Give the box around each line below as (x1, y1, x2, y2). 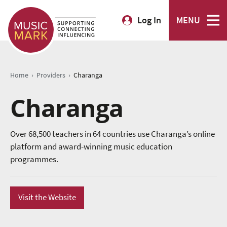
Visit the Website (18, 192, 76, 204)
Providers (36, 70, 65, 80)
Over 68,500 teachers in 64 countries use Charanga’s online (10, 128, 215, 140)
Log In (137, 14, 161, 26)
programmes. (10, 154, 58, 166)
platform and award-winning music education (10, 141, 172, 153)
